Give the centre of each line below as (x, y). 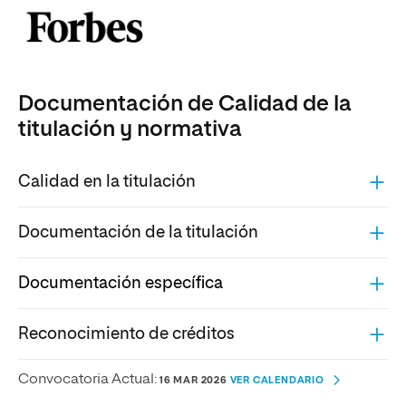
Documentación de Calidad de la (185, 105)
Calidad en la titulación (107, 182)
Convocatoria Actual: (89, 380)
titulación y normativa (130, 130)
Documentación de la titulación (138, 232)
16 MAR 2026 (195, 381)
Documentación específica (121, 283)
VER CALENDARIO (277, 381)
